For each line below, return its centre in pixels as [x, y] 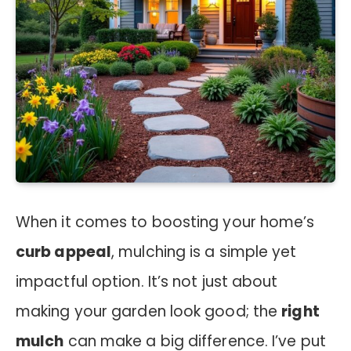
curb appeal [64, 251]
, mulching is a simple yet [204, 251]
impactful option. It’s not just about [147, 281]
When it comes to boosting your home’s [165, 222]
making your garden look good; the [149, 311]
